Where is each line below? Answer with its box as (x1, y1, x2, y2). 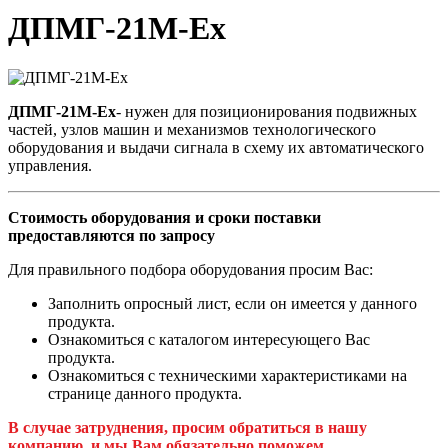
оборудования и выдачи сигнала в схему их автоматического (8, 138, 424, 156)
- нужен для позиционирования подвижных (116, 102, 417, 120)
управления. (8, 156, 92, 174)
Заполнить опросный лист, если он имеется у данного (48, 294, 417, 312)
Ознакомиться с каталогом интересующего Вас (48, 330, 370, 348)
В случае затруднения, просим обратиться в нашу (8, 418, 367, 436)
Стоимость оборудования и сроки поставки (8, 208, 321, 226)
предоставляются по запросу (8, 226, 215, 244)
